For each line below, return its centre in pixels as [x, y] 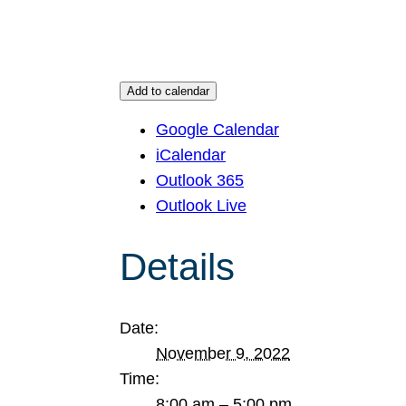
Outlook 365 [200, 180]
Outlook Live [201, 206]
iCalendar [191, 155]
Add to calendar [168, 91]
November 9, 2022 [223, 353]
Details [177, 267]
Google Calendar [217, 130]
